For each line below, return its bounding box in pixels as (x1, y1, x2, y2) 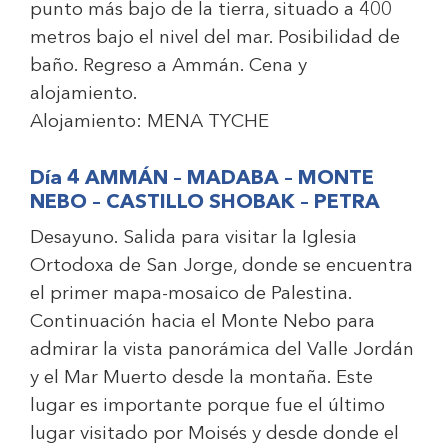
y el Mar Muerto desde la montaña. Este (30, 369, 373, 388)
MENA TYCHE (147, 113, 269, 132)
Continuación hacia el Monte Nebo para (30, 313, 375, 332)
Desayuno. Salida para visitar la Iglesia (30, 229, 357, 248)
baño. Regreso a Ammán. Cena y (30, 57, 307, 76)
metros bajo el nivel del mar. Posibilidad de (30, 29, 400, 48)
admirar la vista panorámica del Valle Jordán (30, 341, 414, 360)
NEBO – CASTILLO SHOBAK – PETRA (30, 193, 380, 213)
